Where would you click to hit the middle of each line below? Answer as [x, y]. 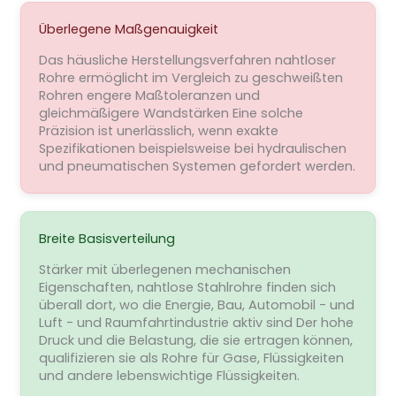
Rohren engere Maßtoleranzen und [149, 95]
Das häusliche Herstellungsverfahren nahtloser [187, 60]
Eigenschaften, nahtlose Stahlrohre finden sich [187, 287]
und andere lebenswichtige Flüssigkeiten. [169, 375]
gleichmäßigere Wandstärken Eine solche [171, 113]
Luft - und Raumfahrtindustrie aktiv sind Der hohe [196, 322]
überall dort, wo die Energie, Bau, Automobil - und [196, 305]
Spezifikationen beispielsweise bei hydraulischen [192, 148]
